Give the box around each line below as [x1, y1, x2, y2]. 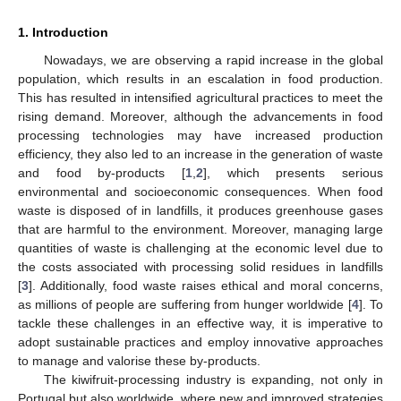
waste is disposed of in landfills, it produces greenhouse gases [18, 202, 383, 218]
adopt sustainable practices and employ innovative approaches [18, 334, 383, 349]
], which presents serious [203, 165, 383, 180]
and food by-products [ [18, 165, 185, 180]
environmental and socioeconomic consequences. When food [18, 183, 383, 199]
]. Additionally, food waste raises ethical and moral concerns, [29, 277, 383, 293]
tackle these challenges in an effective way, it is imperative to [18, 315, 383, 330]
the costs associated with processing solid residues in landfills [18, 259, 383, 274]
